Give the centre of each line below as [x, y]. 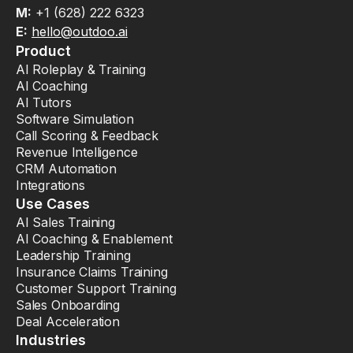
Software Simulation [75, 119]
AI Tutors [44, 103]
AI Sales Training [65, 223]
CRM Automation [66, 169]
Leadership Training [73, 256]
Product [44, 51]
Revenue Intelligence [77, 152]
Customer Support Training [96, 289]
